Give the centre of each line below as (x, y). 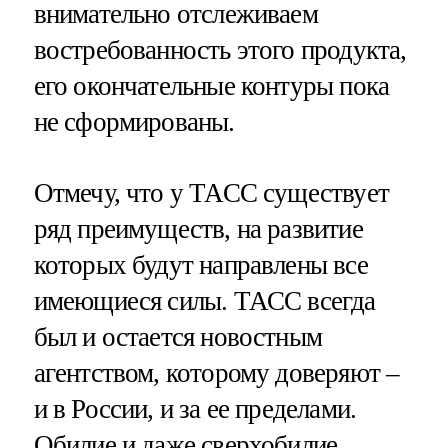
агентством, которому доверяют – (216, 372)
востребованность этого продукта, (220, 49)
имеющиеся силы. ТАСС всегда (204, 300)
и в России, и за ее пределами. (195, 408)
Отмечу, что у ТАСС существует (211, 192)
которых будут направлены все (200, 264)
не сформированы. (134, 121)
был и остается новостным (178, 336)
